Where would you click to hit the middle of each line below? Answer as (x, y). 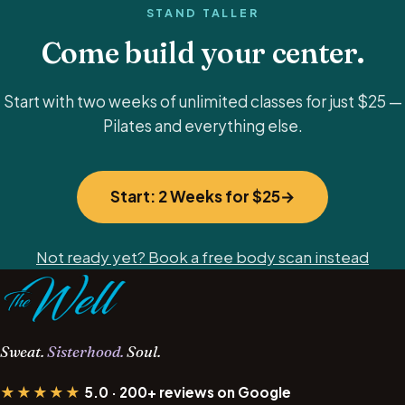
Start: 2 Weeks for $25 (195, 197)
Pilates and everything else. (202, 125)
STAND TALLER (202, 12)
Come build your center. (202, 52)
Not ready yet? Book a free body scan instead (202, 256)
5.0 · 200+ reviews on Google (186, 391)
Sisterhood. (85, 351)
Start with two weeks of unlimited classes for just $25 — (202, 101)
